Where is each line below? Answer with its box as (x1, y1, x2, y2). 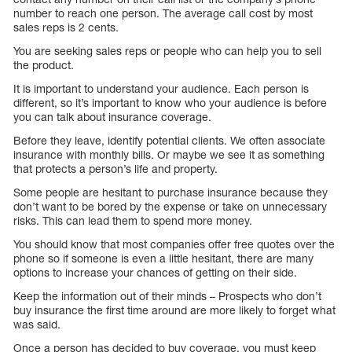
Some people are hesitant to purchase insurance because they (13, 185, 328, 200)
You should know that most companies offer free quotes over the (13, 237, 335, 251)
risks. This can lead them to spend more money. (13, 214, 252, 228)
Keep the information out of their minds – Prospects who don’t (13, 289, 321, 303)
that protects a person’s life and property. (13, 162, 218, 176)
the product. (13, 58, 74, 72)
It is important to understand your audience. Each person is (13, 82, 309, 96)
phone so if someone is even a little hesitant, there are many (13, 251, 313, 266)
